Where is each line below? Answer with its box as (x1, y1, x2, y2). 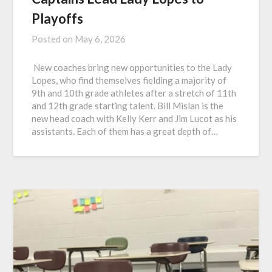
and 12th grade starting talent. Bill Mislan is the (32, 100, 224, 111)
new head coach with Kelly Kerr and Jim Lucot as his (32, 112, 237, 124)
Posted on (32, 33, 75, 44)
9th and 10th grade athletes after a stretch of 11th (32, 87, 237, 98)
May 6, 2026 (75, 33, 126, 44)
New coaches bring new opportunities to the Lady (32, 61, 233, 73)
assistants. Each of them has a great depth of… (32, 125, 219, 137)
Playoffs (32, 10, 84, 27)
